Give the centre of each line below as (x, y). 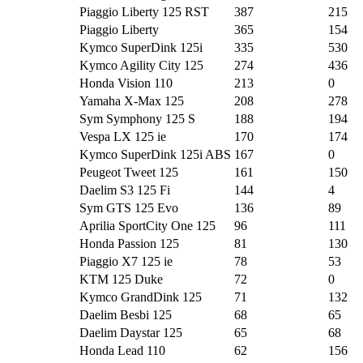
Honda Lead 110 (122, 351)
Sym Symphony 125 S (137, 119)
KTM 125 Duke (121, 280)
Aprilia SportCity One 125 (147, 226)
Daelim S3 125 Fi (125, 190)
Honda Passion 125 (129, 244)
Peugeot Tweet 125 (129, 173)
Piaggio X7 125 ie (126, 262)
